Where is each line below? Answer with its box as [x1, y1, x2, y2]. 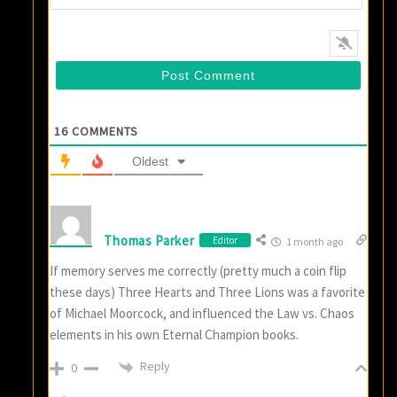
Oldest [132, 154, 169, 169]
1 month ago [284, 235, 343, 249]
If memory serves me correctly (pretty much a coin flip [50, 262, 347, 280]
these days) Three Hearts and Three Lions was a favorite [50, 284, 366, 301]
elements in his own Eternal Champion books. [50, 326, 300, 344]
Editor [212, 234, 237, 247]
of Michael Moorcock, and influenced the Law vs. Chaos [50, 305, 355, 323]
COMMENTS [68, 123, 139, 140]
